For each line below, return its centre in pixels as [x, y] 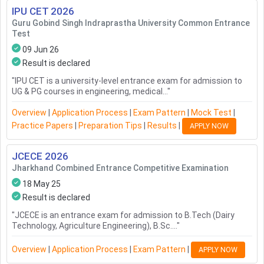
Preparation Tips [110, 125]
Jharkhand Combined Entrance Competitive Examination [120, 168]
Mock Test [211, 113]
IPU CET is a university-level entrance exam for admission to [128, 81]
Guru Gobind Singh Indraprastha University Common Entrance [131, 23]
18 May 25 [42, 184]
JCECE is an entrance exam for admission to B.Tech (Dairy [125, 215]
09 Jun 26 [41, 50]
